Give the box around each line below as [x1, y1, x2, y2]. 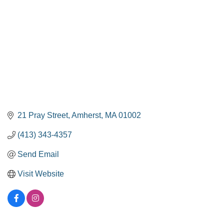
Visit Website [17, 169, 64, 178]
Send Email [17, 150, 59, 159]
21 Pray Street [17, 111, 68, 120]
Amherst [71, 111, 101, 120]
